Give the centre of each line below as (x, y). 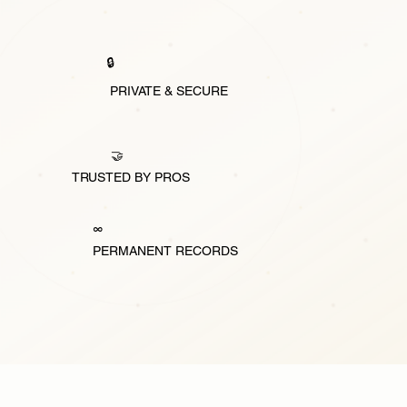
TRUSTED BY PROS (130, 178)
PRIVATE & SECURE (169, 90)
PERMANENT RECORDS (165, 251)
